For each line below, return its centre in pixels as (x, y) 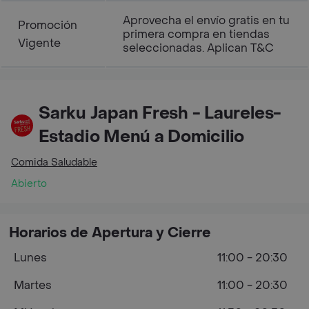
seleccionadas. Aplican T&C (198, 48)
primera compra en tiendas (196, 34)
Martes (33, 285)
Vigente (39, 43)
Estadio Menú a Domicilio (142, 137)
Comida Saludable (54, 162)
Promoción (48, 25)
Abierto (29, 184)
